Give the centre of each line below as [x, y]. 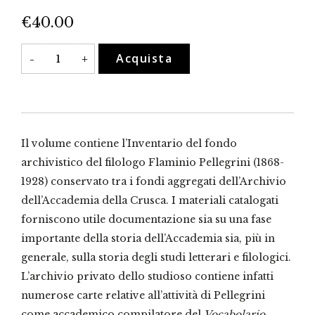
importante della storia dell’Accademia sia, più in [148, 239]
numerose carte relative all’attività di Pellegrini [143, 296]
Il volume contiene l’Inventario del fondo [129, 144]
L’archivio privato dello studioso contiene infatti [147, 277]
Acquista [144, 59]
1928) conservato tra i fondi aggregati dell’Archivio [154, 182]
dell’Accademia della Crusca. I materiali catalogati [150, 201]
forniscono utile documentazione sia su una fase [146, 220]
